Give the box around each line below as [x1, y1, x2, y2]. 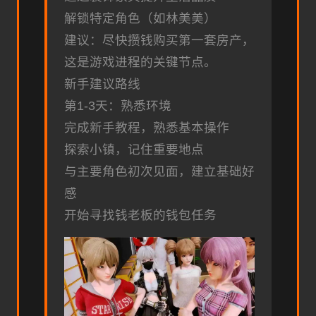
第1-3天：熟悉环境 [64, 98, 171, 113]
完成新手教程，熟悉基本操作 [64, 120, 229, 135]
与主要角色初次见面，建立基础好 [64, 164, 255, 178]
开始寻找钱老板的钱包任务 [64, 207, 217, 222]
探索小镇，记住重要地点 [64, 142, 204, 157]
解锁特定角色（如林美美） [64, 11, 217, 25]
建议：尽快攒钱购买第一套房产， [64, 32, 255, 47]
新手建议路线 [64, 76, 140, 91]
